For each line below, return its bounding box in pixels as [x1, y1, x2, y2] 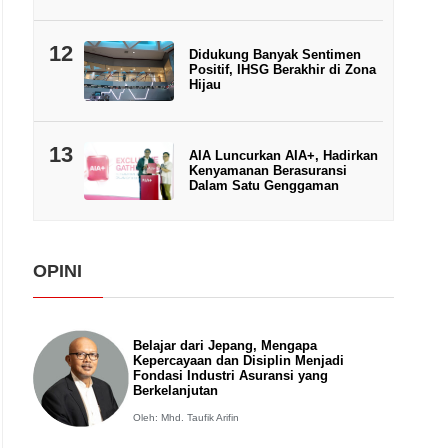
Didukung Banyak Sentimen [188, 47, 361, 63]
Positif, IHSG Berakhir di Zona [188, 62, 376, 78]
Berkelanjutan [133, 382, 219, 398]
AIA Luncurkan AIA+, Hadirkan [188, 147, 378, 163]
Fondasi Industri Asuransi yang [133, 367, 329, 383]
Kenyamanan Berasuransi [188, 162, 347, 178]
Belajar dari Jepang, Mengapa [133, 337, 318, 353]
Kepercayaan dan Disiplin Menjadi [133, 352, 345, 368]
